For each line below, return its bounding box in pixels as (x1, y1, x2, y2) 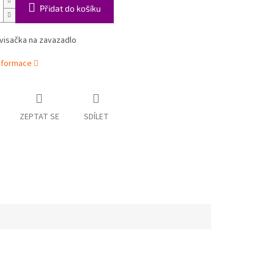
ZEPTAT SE (19, 111, 59, 124)
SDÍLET (83, 111, 109, 124)
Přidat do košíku (39, 3, 101, 14)
